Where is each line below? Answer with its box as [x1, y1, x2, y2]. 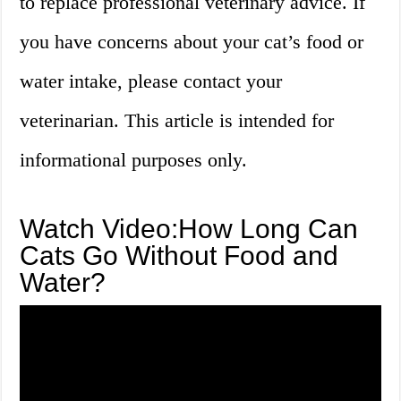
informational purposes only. [20, 149, 248, 172]
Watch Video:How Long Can [20, 214, 359, 244]
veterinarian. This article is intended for [20, 109, 335, 132]
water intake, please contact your [20, 70, 283, 93]
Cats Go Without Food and [20, 241, 339, 271]
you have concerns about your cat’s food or [20, 30, 364, 54]
